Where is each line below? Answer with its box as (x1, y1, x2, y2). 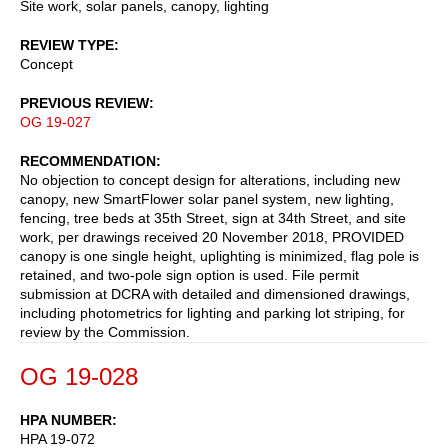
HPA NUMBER (20, 411, 112, 428)
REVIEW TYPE (20, 36, 114, 53)
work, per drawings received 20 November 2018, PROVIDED (20, 228, 404, 245)
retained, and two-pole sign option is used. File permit (20, 266, 359, 283)
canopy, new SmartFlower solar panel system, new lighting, (20, 190, 394, 207)
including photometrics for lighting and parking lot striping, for (20, 304, 405, 321)
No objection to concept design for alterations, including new (20, 171, 400, 188)
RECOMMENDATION (20, 152, 156, 169)
